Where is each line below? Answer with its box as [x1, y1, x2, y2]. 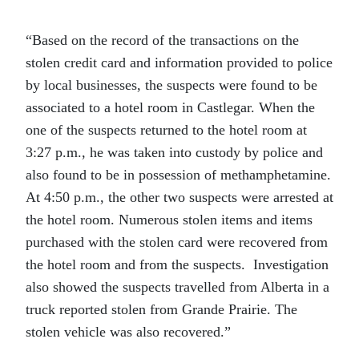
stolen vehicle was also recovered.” [26, 324, 231, 340]
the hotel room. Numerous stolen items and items [26, 212, 313, 228]
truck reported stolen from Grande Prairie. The [26, 301, 297, 317]
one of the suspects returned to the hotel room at [26, 122, 307, 138]
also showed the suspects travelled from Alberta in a [26, 279, 329, 295]
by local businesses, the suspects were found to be [26, 77, 317, 93]
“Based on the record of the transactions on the [26, 32, 299, 48]
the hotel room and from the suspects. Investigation [26, 256, 329, 272]
